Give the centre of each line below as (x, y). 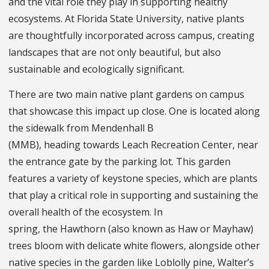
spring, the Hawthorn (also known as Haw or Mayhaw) (131, 229)
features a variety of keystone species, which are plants (133, 179)
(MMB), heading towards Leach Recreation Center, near (133, 145)
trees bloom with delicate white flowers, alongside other (134, 246)
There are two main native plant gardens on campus (126, 95)
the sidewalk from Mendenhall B (81, 128)
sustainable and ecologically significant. (99, 69)
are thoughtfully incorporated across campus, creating (131, 36)
